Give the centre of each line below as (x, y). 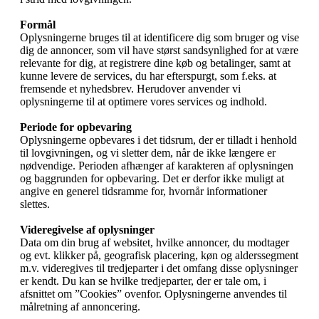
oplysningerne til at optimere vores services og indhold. (143, 102)
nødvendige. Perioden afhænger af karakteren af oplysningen (157, 166)
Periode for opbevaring (76, 127)
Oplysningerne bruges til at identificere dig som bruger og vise (159, 38)
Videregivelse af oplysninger (87, 230)
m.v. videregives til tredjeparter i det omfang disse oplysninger (159, 268)
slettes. (35, 204)
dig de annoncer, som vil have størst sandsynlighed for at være (159, 51)
